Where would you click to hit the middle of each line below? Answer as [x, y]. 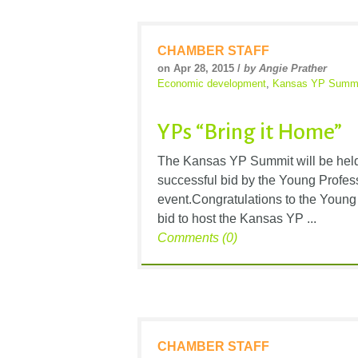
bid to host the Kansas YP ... [237, 218]
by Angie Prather [285, 69]
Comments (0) [197, 237]
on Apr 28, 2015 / [201, 69]
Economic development [212, 84]
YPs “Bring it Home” [250, 131]
